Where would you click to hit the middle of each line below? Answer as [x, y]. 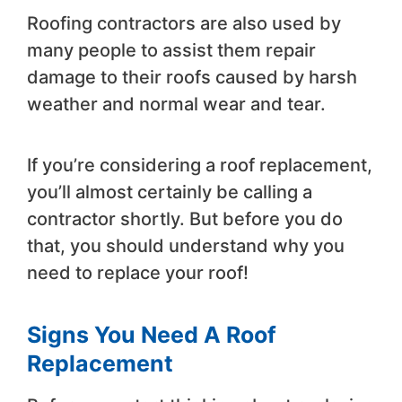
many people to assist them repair [171, 51]
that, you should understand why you [186, 246]
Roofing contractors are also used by [184, 24]
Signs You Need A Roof [152, 335]
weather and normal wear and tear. [176, 105]
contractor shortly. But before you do [185, 219]
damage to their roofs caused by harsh [192, 78]
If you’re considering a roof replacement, [200, 166]
